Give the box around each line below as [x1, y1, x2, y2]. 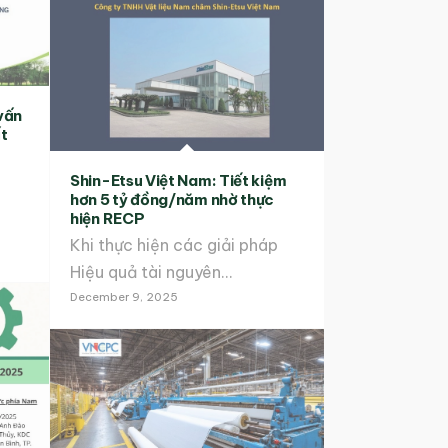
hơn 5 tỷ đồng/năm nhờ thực [70, 190, 275, 210]
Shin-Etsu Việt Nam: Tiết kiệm [70, 171, 287, 191]
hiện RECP [70, 209, 145, 229]
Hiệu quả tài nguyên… [70, 262, 232, 283]
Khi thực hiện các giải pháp [70, 235, 278, 256]
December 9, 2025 [70, 290, 178, 305]
